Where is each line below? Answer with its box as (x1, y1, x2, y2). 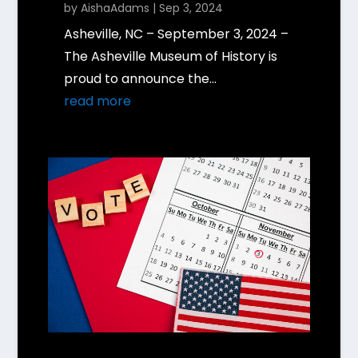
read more (63, 92, 131, 111)
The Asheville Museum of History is (63, 47, 277, 66)
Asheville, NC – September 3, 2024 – (63, 25, 288, 44)
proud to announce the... (63, 70, 217, 89)
